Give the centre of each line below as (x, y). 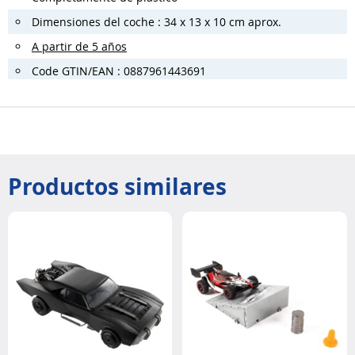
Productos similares (117, 186)
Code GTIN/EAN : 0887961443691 (119, 71)
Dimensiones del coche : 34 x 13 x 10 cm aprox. (157, 22)
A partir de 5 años (79, 47)
